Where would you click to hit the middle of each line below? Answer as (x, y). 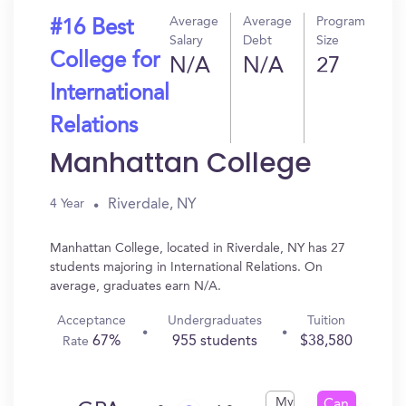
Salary (186, 41)
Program (341, 22)
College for (105, 62)
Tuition (326, 321)
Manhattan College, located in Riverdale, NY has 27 (198, 248)
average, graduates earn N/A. (135, 286)
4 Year (67, 204)
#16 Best (92, 29)
